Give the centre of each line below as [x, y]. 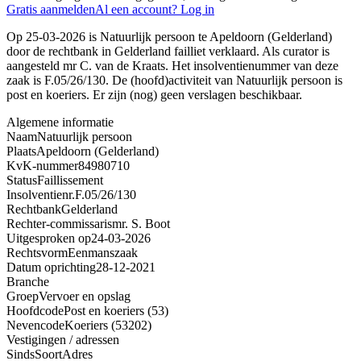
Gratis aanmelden [51, 9]
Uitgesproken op [49, 238]
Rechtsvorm [37, 252]
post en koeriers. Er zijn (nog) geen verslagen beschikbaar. [154, 94]
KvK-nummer [42, 165]
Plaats [21, 151]
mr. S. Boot [141, 223]
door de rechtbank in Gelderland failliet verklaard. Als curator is [168, 51]
